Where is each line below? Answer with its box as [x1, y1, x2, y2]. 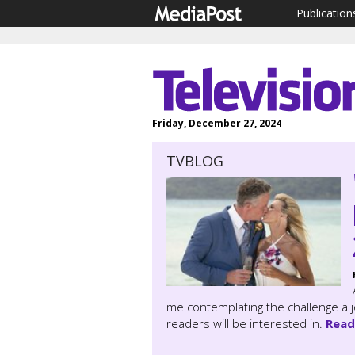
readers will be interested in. [166, 315, 326, 331]
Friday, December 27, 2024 [152, 116, 281, 130]
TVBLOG [166, 151, 223, 170]
